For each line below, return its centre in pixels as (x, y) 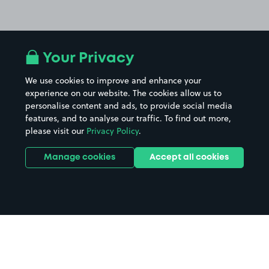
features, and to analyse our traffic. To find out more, (128, 118)
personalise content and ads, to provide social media (128, 106)
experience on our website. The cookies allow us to (123, 93)
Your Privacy (86, 59)
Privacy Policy (112, 131)
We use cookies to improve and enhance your (113, 80)
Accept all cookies (189, 157)
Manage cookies (80, 157)
